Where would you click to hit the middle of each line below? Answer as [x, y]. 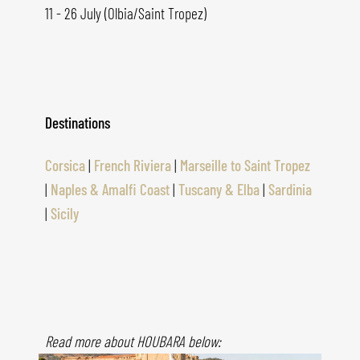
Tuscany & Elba [219, 190]
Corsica [65, 166]
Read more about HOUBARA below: [135, 342]
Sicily [65, 214]
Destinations [78, 123]
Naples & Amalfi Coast [110, 190]
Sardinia [290, 190]
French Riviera [133, 166]
